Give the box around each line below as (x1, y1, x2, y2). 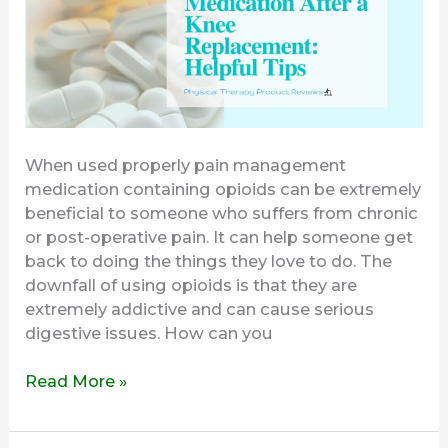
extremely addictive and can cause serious (25, 298, 375, 319)
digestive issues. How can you (25, 322, 274, 343)
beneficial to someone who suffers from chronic (25, 202, 419, 223)
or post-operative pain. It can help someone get (25, 226, 414, 247)
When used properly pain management (25, 154, 347, 175)
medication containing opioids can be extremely (25, 178, 422, 199)
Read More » (25, 371, 128, 392)
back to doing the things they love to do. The (25, 250, 393, 271)
